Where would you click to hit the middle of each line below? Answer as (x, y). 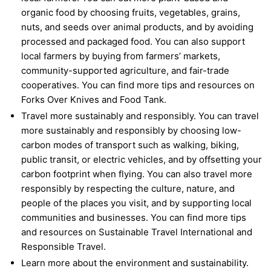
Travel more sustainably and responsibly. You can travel (140, 116)
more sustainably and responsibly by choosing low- (131, 131)
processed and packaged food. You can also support (133, 42)
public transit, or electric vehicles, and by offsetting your (142, 160)
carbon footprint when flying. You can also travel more (137, 174)
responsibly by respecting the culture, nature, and (128, 189)
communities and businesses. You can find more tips (134, 218)
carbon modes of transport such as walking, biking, (130, 145)
